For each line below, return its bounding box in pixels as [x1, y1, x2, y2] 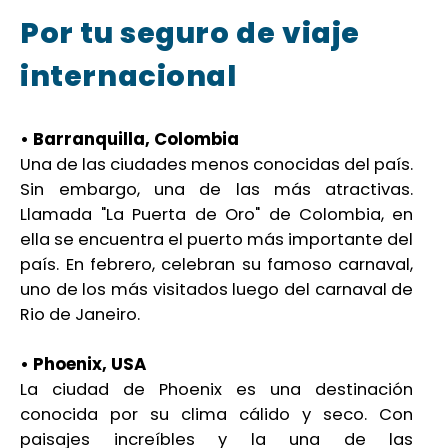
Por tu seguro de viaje [20, 12, 360, 53]
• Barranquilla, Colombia [20, 127, 240, 152]
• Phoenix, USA [20, 352, 147, 377]
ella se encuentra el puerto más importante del [20, 228, 414, 252]
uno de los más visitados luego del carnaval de [20, 278, 414, 302]
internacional [20, 55, 237, 96]
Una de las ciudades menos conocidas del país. [20, 153, 414, 177]
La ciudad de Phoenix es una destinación [20, 378, 414, 402]
